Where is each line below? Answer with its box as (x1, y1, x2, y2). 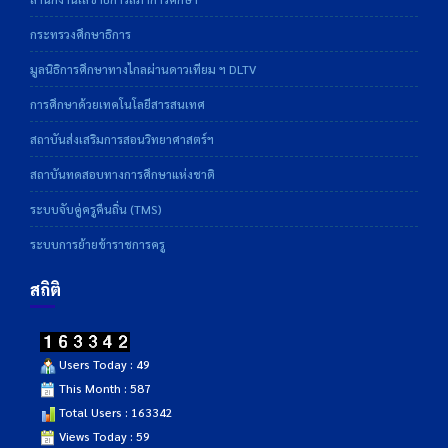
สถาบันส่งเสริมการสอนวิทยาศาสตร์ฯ (30, 131, 214, 147)
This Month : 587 (56, 380, 151, 396)
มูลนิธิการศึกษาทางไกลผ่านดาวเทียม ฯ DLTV (30, 61, 256, 77)
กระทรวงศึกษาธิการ (30, 26, 131, 42)
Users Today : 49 (56, 356, 150, 372)
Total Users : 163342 (56, 404, 173, 420)
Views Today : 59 (56, 428, 150, 444)
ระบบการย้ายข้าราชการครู (30, 236, 165, 252)
